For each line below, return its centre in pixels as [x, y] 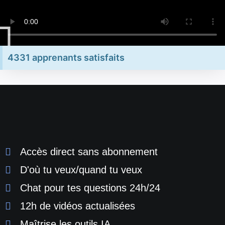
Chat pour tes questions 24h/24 [90, 188]
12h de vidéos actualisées [78, 206]
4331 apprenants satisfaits [66, 58]
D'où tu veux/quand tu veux [81, 170]
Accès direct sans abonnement [89, 152]
